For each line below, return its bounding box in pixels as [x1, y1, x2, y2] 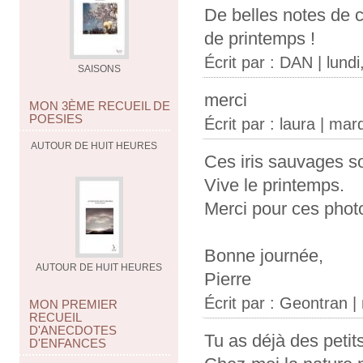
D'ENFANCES [29, 336, 106, 350]
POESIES [29, 112, 83, 126]
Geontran [280, 294, 348, 313]
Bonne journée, [204, 246, 323, 267]
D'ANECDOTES [29, 323, 117, 337]
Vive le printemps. [204, 175, 344, 196]
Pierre [204, 269, 251, 290]
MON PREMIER [29, 297, 117, 311]
